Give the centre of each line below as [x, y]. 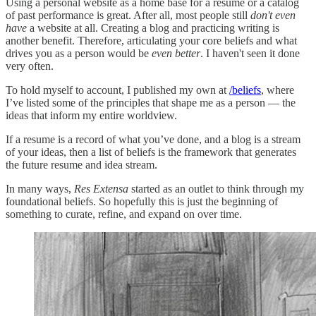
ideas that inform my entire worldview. [91, 115]
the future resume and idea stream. [81, 164]
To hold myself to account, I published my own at [117, 90]
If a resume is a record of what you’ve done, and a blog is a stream [153, 139]
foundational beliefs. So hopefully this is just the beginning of [142, 201]
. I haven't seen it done [250, 53]
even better [176, 53]
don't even [273, 15]
